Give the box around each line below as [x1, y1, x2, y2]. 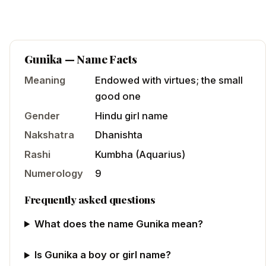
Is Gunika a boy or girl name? [34, 249, 172, 261]
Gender [24, 109, 60, 122]
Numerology [24, 167, 83, 180]
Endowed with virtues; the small [95, 74, 243, 86]
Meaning [24, 74, 65, 86]
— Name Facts [62, 50, 137, 66]
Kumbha [95, 148, 133, 160]
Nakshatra [24, 129, 74, 141]
